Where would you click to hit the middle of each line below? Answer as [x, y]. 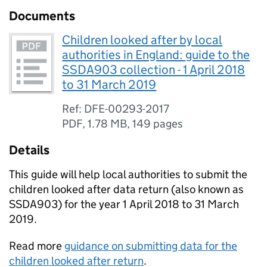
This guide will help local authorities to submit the [128, 174]
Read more [37, 246]
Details [29, 150]
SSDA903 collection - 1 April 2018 [154, 70]
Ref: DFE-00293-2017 [116, 109]
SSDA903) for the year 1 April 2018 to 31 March [124, 204]
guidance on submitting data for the [151, 246]
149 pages [158, 124]
